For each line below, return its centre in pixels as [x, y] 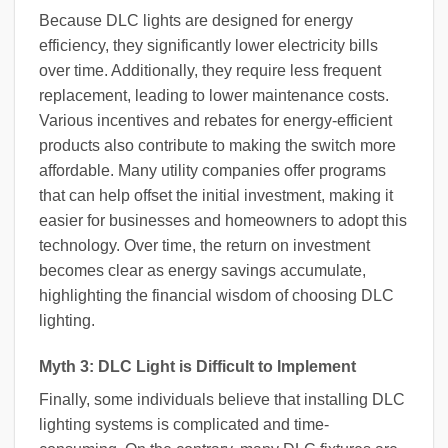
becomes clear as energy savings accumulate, [202, 271]
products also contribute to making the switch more [217, 146]
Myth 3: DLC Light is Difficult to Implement [197, 367]
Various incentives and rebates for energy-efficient [215, 121]
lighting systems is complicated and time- [184, 425]
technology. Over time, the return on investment [204, 246]
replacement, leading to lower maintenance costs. [214, 96]
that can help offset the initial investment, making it [216, 196]
